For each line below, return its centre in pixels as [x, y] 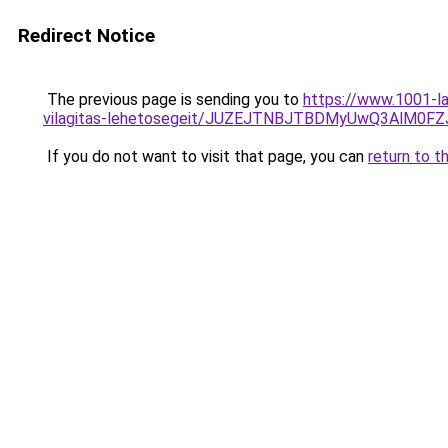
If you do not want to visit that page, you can [205, 156]
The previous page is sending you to [173, 99]
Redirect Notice [86, 35]
